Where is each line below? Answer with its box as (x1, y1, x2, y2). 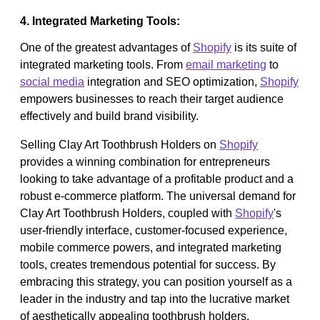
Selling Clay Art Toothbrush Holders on (20, 138, 219, 151)
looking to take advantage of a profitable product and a (20, 172, 294, 185)
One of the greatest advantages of (20, 41, 193, 54)
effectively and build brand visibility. (20, 109, 199, 122)
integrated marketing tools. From (20, 58, 186, 71)
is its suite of (231, 41, 296, 54)
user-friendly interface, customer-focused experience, (20, 224, 287, 236)
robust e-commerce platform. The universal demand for (20, 189, 296, 202)
